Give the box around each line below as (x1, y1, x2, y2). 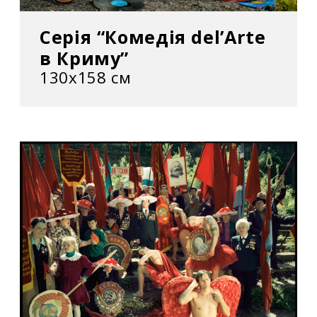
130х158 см (40, 67, 132, 89)
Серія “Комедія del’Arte (40, 25, 266, 50)
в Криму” (40, 46, 129, 71)
